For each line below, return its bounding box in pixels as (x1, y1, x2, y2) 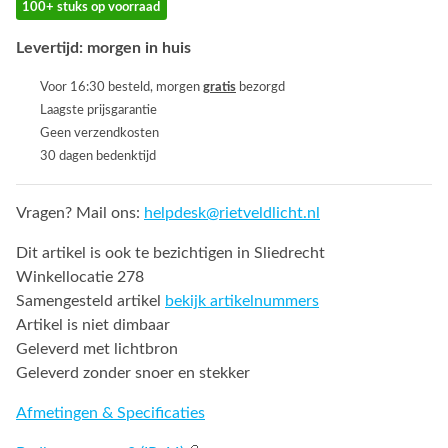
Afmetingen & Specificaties (16, 405, 205, 422)
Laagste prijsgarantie (40, 104, 157, 117)
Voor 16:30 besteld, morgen (40, 81, 203, 94)
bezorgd (236, 81, 285, 94)
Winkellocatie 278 (16, 269, 144, 286)
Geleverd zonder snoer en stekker (16, 365, 250, 382)
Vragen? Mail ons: (16, 205, 144, 222)
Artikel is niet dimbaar (16, 317, 170, 334)
